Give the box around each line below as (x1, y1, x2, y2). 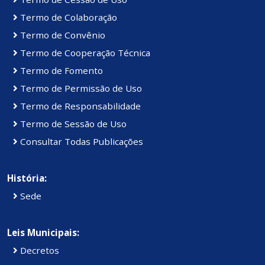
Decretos (18, 244, 59, 257)
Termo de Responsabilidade (18, 100, 141, 112)
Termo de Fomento (18, 64, 103, 77)
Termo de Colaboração (18, 11, 117, 24)
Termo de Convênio (18, 29, 105, 41)
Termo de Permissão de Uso (18, 82, 142, 95)
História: (7, 172, 47, 185)
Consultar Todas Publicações (18, 135, 143, 148)
